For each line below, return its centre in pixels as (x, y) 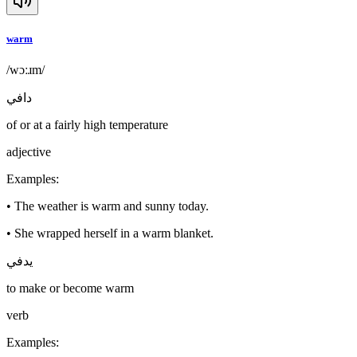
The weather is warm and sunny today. (112, 206)
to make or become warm (70, 288)
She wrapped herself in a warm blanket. (114, 233)
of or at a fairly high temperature (87, 125)
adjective (29, 152)
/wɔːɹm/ (25, 70)
